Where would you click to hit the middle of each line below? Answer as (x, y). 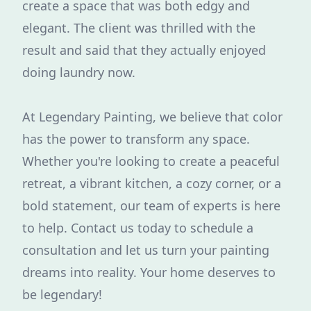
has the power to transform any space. (136, 139)
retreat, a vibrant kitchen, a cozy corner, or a (152, 183)
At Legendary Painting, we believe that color (152, 117)
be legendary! (62, 294)
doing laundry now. (79, 72)
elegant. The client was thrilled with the (139, 28)
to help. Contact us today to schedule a (138, 228)
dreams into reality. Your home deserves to (149, 272)
